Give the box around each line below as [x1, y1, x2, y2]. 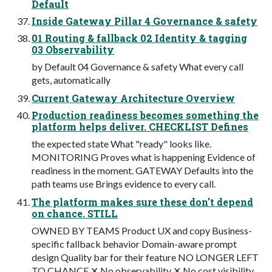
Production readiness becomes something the [32, 109, 259, 122]
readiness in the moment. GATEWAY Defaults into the [32, 165, 253, 177]
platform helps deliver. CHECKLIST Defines [32, 120, 248, 134]
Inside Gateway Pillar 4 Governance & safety [32, 15, 257, 28]
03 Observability [32, 43, 114, 56]
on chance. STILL [32, 207, 118, 220]
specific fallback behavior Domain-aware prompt [32, 238, 237, 250]
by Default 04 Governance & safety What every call [32, 61, 243, 73]
